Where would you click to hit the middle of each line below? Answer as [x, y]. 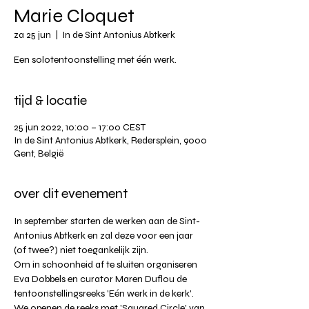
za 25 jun [32, 34]
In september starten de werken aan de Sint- [107, 221]
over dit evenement [71, 193]
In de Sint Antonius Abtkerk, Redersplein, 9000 [110, 140]
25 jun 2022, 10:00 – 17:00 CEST [80, 127]
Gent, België [39, 153]
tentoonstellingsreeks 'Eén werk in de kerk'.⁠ [104, 293]
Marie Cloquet [74, 16]
